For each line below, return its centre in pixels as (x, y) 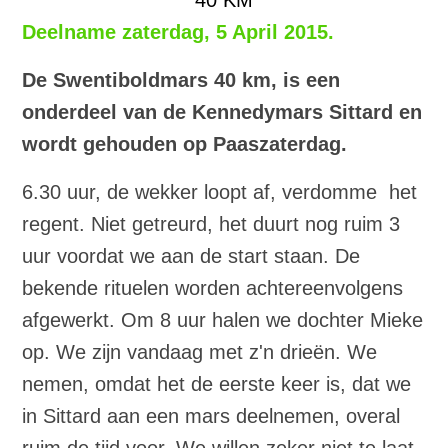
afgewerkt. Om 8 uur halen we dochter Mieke (223, 319)
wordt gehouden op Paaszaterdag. (185, 143)
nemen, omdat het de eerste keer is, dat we (217, 383)
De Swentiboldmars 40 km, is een (181, 79)
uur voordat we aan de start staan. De (191, 255)
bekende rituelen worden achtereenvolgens (213, 287)
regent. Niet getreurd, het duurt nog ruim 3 (211, 223)
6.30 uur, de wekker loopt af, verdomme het (220, 191)
